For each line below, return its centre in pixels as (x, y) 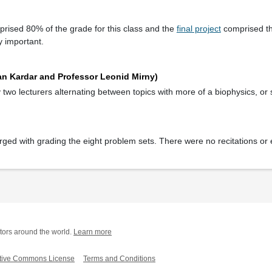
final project (199, 29)
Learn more (93, 232)
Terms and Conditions (119, 258)
